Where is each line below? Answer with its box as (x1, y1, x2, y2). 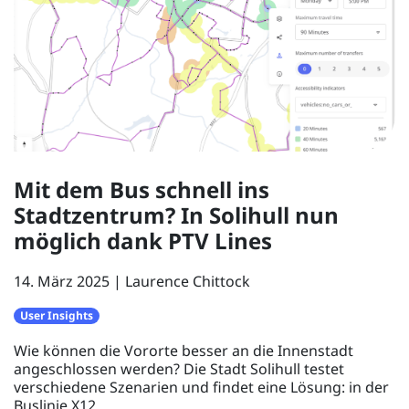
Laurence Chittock (125, 271, 250, 292)
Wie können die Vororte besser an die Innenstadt (14, 341, 353, 362)
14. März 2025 (14, 271, 110, 292)
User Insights (20, 308, 94, 324)
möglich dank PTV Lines (14, 225, 272, 257)
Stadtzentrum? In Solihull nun (14, 200, 339, 231)
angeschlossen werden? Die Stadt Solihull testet (14, 359, 344, 380)
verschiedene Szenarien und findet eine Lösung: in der (14, 377, 389, 398)
